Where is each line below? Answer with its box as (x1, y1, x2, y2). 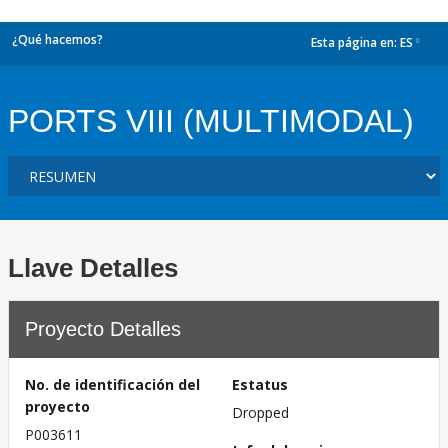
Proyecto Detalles (25, 318, 181, 340)
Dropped (232, 403, 289, 422)
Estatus (232, 375, 288, 394)
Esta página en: (311, 34, 400, 52)
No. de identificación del (25, 375, 200, 394)
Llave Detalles (8, 253, 178, 283)
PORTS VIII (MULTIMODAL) (8, 103, 414, 139)
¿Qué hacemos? (12, 31, 103, 48)
